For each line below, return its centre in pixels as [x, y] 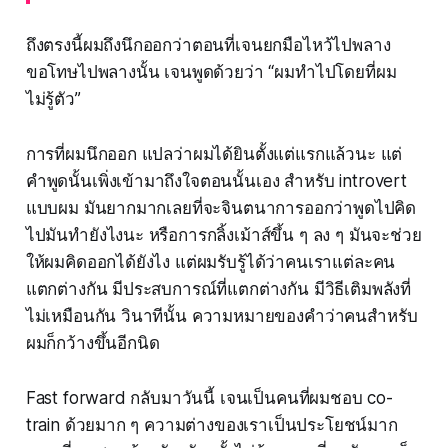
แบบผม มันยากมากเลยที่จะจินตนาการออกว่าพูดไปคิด [221, 208]
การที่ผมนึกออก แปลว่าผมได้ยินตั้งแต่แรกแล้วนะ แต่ [214, 154]
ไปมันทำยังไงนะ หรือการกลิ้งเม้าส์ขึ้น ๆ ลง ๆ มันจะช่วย [223, 235]
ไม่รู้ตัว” [53, 99]
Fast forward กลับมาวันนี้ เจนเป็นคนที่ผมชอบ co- [209, 398]
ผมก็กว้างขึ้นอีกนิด [92, 343]
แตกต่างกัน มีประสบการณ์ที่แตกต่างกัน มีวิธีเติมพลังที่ [218, 289]
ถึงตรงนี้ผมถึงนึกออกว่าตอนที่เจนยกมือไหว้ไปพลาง [208, 45]
